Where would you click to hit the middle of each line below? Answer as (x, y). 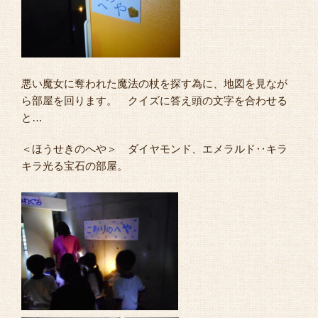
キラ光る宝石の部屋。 (75, 166)
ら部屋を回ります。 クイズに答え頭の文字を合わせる (154, 101)
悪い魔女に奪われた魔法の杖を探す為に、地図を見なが (154, 84)
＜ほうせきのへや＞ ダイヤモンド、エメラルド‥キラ (154, 149)
